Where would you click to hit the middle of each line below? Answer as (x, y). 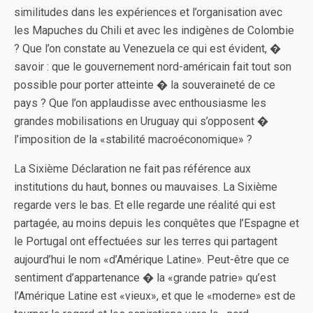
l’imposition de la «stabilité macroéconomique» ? (133, 139)
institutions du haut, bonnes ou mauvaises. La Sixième (146, 187)
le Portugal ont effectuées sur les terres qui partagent (146, 241)
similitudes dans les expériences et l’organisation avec (148, 12)
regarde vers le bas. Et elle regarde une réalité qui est (145, 205)
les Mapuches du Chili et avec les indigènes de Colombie (154, 30)
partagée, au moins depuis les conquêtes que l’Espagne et (156, 223)
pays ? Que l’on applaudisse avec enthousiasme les (140, 103)
